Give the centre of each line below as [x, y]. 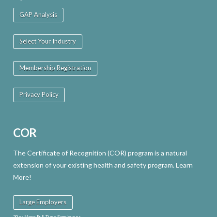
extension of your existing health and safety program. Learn [103, 165]
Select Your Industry [47, 41]
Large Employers [43, 202]
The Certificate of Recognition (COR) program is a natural [100, 153]
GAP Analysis [38, 15]
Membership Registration [55, 68]
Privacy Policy [39, 95]
